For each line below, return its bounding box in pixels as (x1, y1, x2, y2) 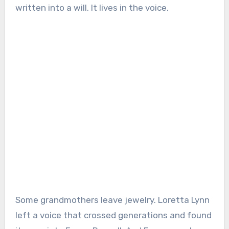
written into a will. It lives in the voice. (15, 2, 169, 13)
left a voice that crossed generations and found (15, 210, 212, 220)
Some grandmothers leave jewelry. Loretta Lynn (15, 194, 210, 205)
